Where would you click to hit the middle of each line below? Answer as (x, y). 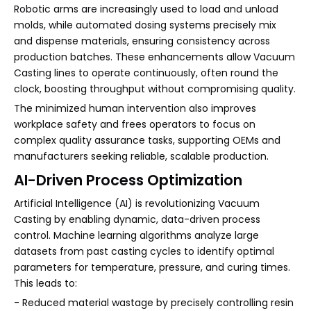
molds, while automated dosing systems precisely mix (145, 25)
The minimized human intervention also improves (135, 108)
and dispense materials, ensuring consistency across (142, 41)
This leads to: (45, 283)
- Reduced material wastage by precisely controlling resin (154, 302)
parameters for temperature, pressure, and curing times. (152, 267)
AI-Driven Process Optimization (128, 180)
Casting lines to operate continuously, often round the (146, 73)
